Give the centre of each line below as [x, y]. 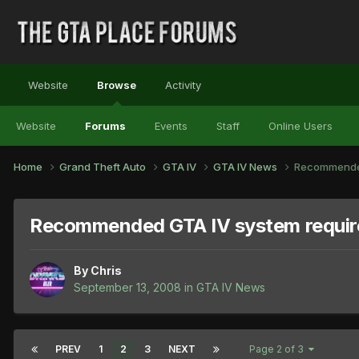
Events [171, 126]
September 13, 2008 [127, 288]
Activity [183, 85]
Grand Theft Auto [104, 166]
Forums [105, 126]
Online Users [301, 126]
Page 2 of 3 [279, 349]
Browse [117, 85]
